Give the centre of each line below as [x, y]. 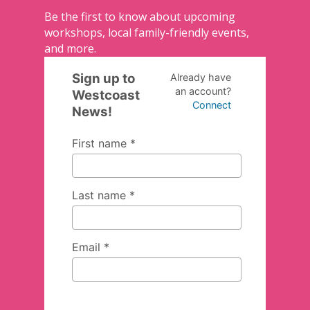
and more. [70, 49]
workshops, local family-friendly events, [147, 33]
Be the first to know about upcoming [140, 17]
